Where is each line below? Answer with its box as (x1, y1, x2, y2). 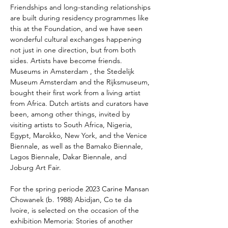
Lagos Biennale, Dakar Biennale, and (10, 152, 129, 161)
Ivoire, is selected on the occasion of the (10, 206, 141, 215)
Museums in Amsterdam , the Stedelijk (10, 67, 136, 76)
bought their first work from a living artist (10, 88, 142, 97)
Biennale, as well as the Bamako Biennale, (10, 141, 145, 151)
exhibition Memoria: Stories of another (10, 216, 135, 225)
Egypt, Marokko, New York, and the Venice (10, 131, 149, 140)
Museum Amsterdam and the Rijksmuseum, (10, 77, 152, 87)
